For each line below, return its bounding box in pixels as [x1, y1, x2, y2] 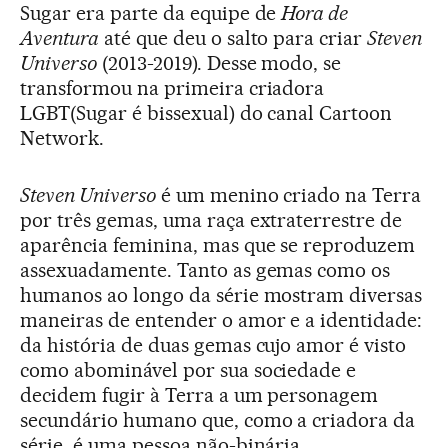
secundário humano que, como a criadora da [20, 407, 416, 432]
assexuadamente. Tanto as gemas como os [20, 257, 391, 282]
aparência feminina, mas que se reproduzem [20, 232, 416, 257]
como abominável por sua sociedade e [20, 357, 357, 382]
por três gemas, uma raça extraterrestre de [20, 207, 403, 232]
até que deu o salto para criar [98, 25, 368, 50]
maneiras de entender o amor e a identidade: [20, 307, 423, 332]
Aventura [20, 25, 99, 50]
